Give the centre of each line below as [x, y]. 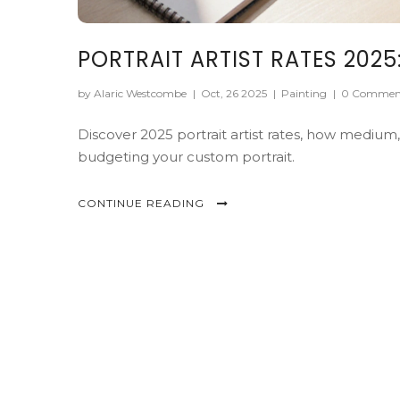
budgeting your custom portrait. [186, 156]
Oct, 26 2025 [235, 93]
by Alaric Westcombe [133, 93]
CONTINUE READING [143, 203]
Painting [304, 93]
